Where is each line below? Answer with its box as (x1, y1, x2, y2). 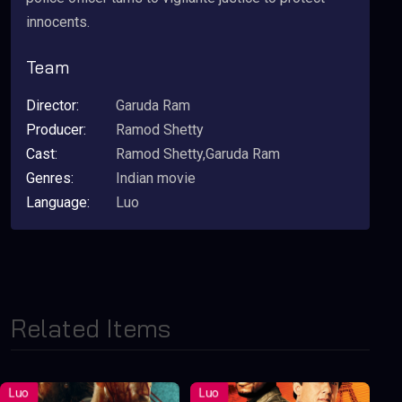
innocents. (26, 13, 90, 31)
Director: (26, 97, 79, 114)
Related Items (11, 312, 170, 344)
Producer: (26, 121, 86, 138)
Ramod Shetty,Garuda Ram (116, 145, 280, 162)
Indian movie (116, 170, 196, 187)
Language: (26, 194, 90, 211)
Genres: (26, 170, 74, 187)
